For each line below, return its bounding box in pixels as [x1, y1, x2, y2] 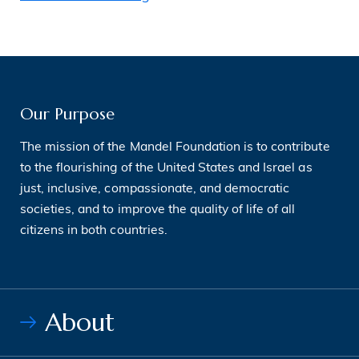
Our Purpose [20, 103, 115, 124]
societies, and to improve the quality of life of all [20, 204, 296, 217]
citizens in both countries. [20, 224, 167, 238]
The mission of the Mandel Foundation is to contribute [20, 141, 330, 155]
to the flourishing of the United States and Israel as [20, 162, 313, 175]
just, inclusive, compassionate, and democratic [20, 183, 290, 196]
